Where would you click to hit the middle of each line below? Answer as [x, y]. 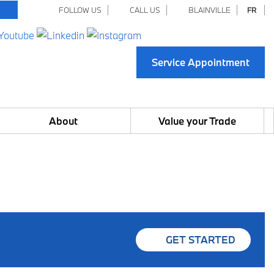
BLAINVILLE [208, 10]
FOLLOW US [78, 10]
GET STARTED [201, 239]
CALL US [143, 10]
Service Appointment [201, 62]
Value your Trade [197, 121]
